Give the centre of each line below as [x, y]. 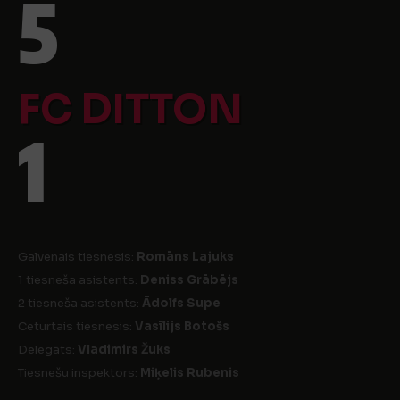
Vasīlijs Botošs [182, 326]
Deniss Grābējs [189, 280]
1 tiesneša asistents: [79, 280]
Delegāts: [48, 350]
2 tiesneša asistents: [80, 303]
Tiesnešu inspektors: [79, 373]
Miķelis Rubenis [190, 373]
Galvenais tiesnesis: [77, 257]
